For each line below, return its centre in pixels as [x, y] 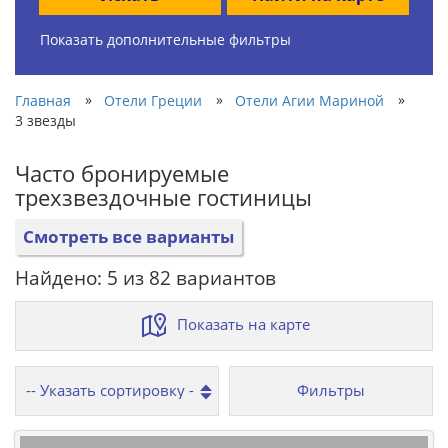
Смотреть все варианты [128, 236]
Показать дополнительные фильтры [165, 39]
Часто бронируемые [122, 172]
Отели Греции [153, 100]
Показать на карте [243, 323]
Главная [43, 100]
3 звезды [45, 120]
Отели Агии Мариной [309, 100]
